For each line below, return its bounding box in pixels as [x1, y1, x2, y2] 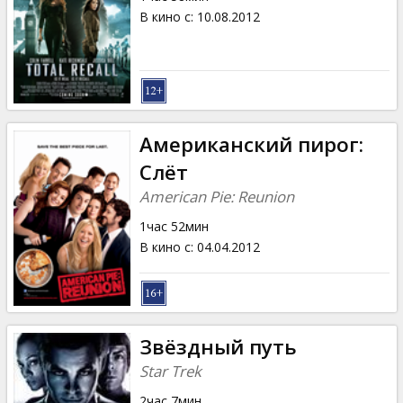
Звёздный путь [139, 332, 297, 361]
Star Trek [139, 360, 201, 381]
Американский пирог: [139, 130, 363, 158]
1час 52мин [139, 217, 209, 235]
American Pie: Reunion [139, 185, 294, 207]
